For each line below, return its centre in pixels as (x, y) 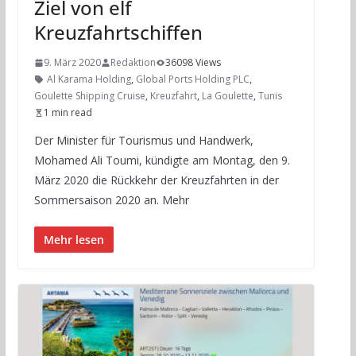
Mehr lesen (74, 240)
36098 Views (193, 63)
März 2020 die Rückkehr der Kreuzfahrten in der (156, 180)
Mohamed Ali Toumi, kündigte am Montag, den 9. (162, 161)
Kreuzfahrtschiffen (118, 33)
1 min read (68, 113)
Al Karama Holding (89, 79)
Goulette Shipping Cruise (89, 96)
